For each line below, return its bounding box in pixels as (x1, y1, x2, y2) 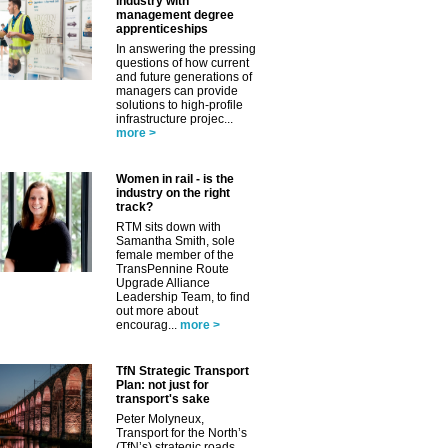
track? (116, 200, 153, 215)
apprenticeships (116, 22, 208, 37)
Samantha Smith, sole (116, 234, 235, 249)
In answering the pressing (116, 42, 256, 57)
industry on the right (116, 186, 230, 201)
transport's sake (116, 392, 210, 407)
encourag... (116, 318, 177, 333)
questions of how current (116, 56, 249, 71)
